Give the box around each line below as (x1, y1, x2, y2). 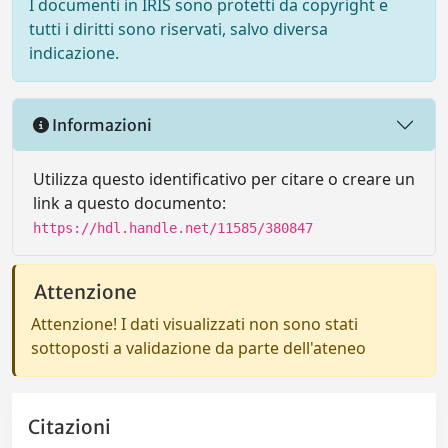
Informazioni (49, 114, 152, 135)
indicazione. (29, 42, 119, 64)
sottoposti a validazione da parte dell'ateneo (31, 337, 366, 359)
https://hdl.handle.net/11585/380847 (33, 220, 313, 236)
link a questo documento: (33, 192, 226, 214)
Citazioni (28, 415, 111, 440)
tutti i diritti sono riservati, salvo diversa (29, 18, 328, 40)
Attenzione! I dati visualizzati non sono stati (31, 313, 358, 335)
